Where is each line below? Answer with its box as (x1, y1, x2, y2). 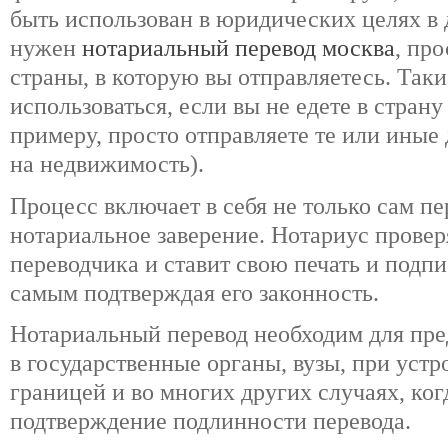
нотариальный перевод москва (82, 35, 395, 62)
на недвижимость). (10, 151, 210, 178)
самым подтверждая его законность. (10, 279, 379, 306)
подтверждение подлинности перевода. (10, 408, 411, 435)
